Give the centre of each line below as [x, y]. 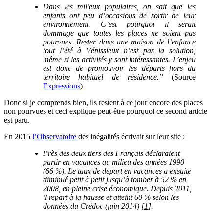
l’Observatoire [55, 137]
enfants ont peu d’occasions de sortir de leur [119, 16]
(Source [184, 77]
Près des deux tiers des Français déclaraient [111, 153]
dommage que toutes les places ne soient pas [119, 33]
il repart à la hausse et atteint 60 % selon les [111, 197]
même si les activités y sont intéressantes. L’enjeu [119, 60]
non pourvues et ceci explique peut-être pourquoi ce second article [106, 111]
